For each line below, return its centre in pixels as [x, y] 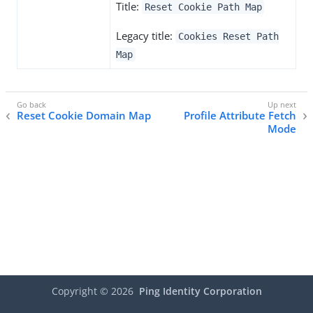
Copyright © [81, 291]
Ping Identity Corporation [200, 291]
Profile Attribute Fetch [240, 116]
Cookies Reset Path [228, 36]
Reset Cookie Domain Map [84, 116]
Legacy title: [146, 36]
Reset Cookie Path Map [203, 7]
